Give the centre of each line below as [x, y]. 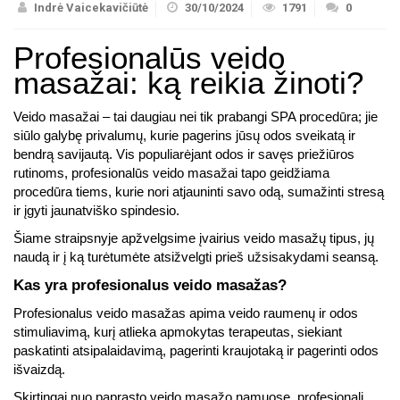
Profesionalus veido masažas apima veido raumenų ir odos [186, 313]
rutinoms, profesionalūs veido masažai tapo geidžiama [171, 173]
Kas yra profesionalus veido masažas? [150, 285]
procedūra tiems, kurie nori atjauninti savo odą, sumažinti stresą [199, 192]
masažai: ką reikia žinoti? [188, 83]
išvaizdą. [39, 370]
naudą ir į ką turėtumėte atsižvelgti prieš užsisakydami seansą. [196, 257]
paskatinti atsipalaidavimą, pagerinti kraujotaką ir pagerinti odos [196, 351]
